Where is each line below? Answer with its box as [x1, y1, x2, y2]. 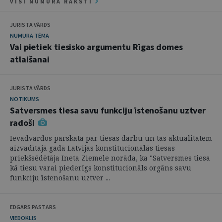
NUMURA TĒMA [10, 32, 49, 39]
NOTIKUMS [10, 95, 39, 103]
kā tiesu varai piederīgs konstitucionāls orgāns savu [10, 163, 191, 172]
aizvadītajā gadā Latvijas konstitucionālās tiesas [10, 143, 175, 153]
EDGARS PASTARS [10, 203, 56, 211]
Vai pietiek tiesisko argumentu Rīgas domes [10, 41, 183, 53]
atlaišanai [10, 54, 50, 65]
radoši [10, 117, 37, 128]
